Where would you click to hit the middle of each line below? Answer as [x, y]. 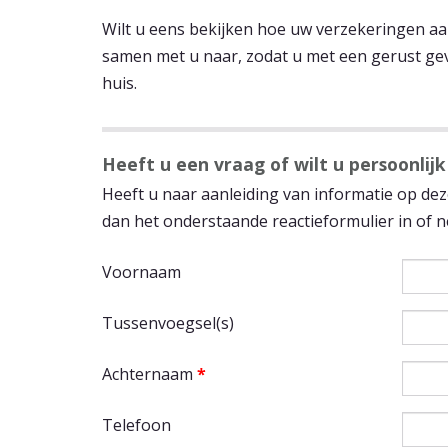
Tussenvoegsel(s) [168, 322]
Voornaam [141, 271]
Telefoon [136, 424]
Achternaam [149, 373]
